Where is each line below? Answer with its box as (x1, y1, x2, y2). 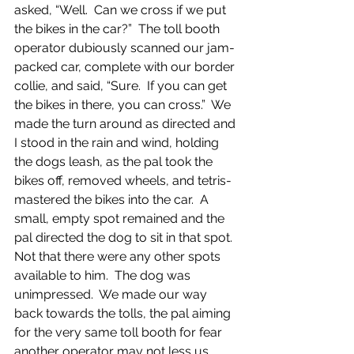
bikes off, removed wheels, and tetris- (14, 173, 232, 188)
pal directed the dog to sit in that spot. (14, 230, 239, 245)
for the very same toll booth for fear (14, 325, 225, 340)
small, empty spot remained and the (14, 211, 228, 226)
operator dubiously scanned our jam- (14, 40, 235, 55)
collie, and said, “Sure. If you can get (14, 78, 230, 93)
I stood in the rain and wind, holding (14, 135, 222, 150)
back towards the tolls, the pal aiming (14, 306, 234, 321)
